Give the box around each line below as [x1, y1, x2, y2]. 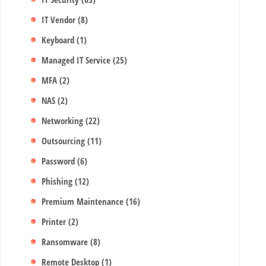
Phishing [42, 175, 75, 187]
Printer [42, 216, 69, 227]
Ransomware [42, 236, 91, 248]
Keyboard [42, 34, 77, 46]
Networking [42, 115, 86, 126]
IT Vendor [42, 14, 78, 26]
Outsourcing [42, 135, 88, 147]
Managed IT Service [42, 54, 113, 66]
